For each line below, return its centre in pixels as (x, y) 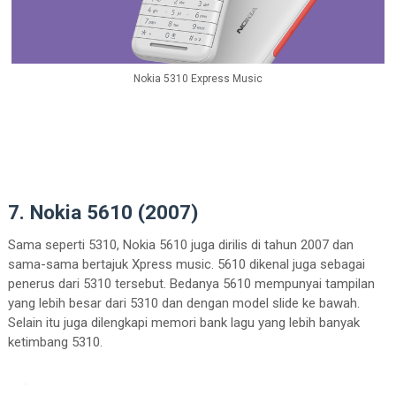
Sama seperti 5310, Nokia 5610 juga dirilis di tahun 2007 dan (180, 245)
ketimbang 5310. (55, 343)
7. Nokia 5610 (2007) (103, 213)
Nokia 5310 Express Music (198, 78)
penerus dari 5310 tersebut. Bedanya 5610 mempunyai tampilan (191, 284)
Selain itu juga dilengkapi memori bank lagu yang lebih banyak (183, 323)
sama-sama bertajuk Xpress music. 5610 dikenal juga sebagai (186, 265)
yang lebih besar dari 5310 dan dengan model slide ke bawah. (183, 304)
